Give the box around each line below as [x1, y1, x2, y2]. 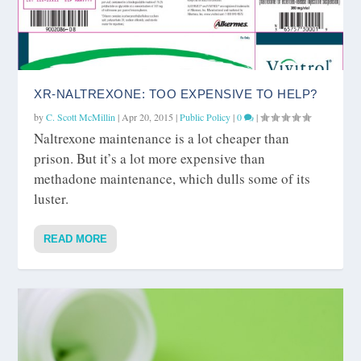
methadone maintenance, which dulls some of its [34, 169, 311, 188]
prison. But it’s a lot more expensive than [34, 149, 266, 168]
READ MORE [44, 233, 108, 245]
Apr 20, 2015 [122, 110, 174, 123]
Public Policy [180, 110, 231, 123]
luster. [34, 189, 69, 208]
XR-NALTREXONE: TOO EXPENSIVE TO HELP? [34, 87, 317, 101]
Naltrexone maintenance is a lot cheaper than [34, 129, 290, 147]
